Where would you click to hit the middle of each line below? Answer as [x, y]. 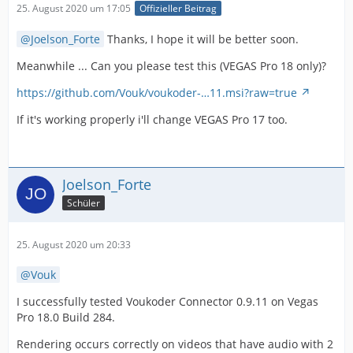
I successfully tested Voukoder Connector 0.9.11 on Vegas [167, 301]
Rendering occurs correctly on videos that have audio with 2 [175, 344]
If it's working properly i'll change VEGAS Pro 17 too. [152, 119]
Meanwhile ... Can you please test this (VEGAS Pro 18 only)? [171, 65]
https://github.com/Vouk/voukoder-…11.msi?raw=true [157, 92]
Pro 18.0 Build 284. [66, 317]
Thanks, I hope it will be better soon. [201, 39]
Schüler [84, 203]
